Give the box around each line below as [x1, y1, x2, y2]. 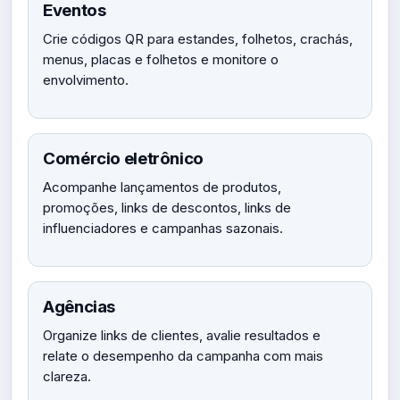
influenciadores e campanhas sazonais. [43, 220, 283, 237]
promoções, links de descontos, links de [43, 199, 291, 216]
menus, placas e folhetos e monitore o [43, 51, 279, 68]
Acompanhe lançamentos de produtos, [43, 179, 281, 196]
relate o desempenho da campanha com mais [43, 347, 323, 364]
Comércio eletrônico [43, 148, 204, 169]
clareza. [43, 368, 91, 385]
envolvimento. [43, 71, 129, 88]
